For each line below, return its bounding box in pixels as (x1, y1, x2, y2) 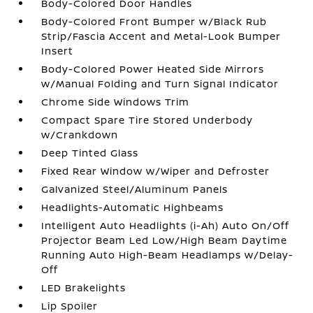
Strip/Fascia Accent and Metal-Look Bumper (41, 29, 282, 43)
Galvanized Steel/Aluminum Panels (41, 182, 228, 196)
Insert (41, 44, 74, 57)
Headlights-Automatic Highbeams (41, 201, 224, 214)
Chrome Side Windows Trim (41, 95, 190, 108)
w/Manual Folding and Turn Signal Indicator (41, 77, 279, 90)
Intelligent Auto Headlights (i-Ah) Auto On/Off (41, 219, 290, 232)
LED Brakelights (41, 281, 126, 294)
